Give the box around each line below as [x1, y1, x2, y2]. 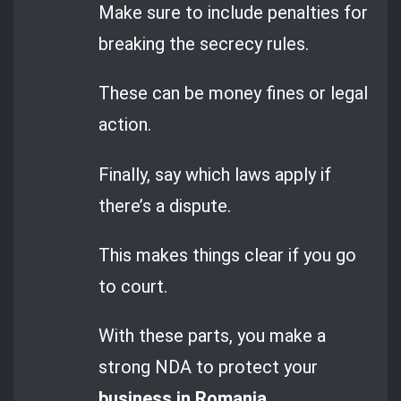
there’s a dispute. [98, 194, 232, 217]
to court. [98, 275, 168, 297]
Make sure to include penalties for [98, 2, 369, 24]
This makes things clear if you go [98, 243, 357, 266]
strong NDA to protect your [98, 356, 319, 379]
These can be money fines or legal [98, 82, 369, 105]
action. [98, 114, 152, 136]
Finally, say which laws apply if [98, 163, 332, 185]
